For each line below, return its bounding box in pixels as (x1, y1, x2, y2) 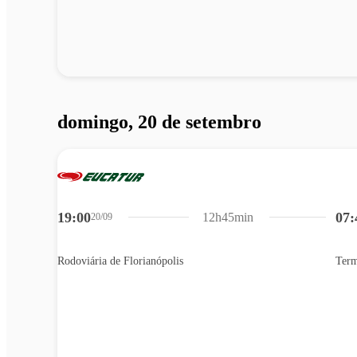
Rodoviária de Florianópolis (57, 254, 183, 267)
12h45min (202, 210, 254, 224)
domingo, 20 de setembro (57, 111, 261, 132)
